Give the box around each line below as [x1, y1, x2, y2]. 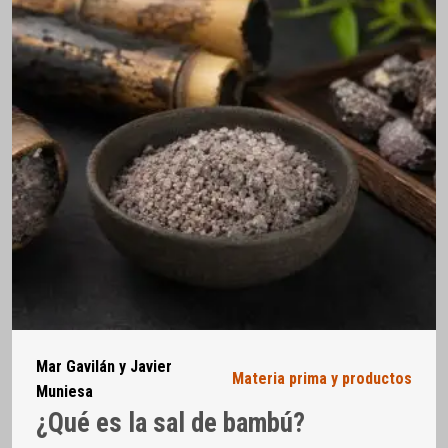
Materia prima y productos [232, 369, 412, 389]
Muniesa [36, 381, 93, 401]
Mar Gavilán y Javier [36, 356, 172, 376]
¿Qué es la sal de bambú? [36, 407, 305, 439]
